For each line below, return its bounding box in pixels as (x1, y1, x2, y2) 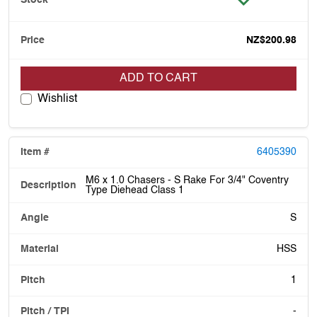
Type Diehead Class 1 (86, 185, 184, 195)
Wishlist (38, 93, 77, 105)
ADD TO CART (120, 72, 197, 84)
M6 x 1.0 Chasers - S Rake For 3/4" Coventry (86, 175, 289, 185)
